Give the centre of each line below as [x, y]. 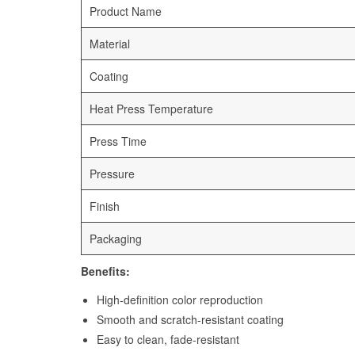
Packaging [116, 239]
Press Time [118, 141]
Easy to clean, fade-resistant [168, 340]
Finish [105, 206]
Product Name [126, 11]
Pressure [112, 174]
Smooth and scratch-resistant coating [190, 320]
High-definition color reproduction [180, 300]
